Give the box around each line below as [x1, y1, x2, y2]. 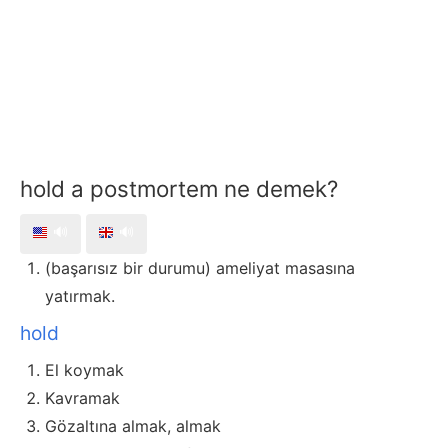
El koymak [45, 360, 124, 381]
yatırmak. [45, 286, 115, 307]
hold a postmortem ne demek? [20, 175, 338, 203]
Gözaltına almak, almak [45, 416, 221, 437]
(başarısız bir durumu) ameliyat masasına [45, 258, 355, 279]
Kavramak [45, 388, 120, 409]
